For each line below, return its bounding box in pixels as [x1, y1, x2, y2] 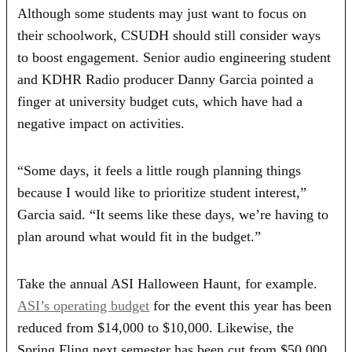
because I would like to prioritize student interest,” [17, 184, 307, 200]
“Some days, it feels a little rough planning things [17, 162, 302, 178]
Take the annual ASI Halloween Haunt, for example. [17, 275, 318, 291]
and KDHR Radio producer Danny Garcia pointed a [17, 71, 314, 87]
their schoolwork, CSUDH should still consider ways [17, 27, 321, 43]
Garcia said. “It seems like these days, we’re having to [17, 206, 329, 222]
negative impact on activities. [17, 115, 185, 131]
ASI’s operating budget [17, 297, 150, 313]
